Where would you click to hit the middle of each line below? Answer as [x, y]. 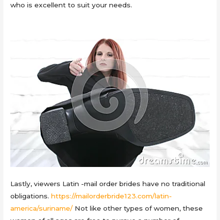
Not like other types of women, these [138, 208]
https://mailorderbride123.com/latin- [112, 196]
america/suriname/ [42, 208]
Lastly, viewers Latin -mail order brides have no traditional [108, 183]
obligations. [31, 196]
